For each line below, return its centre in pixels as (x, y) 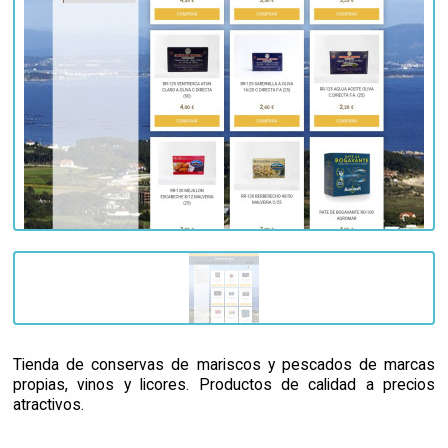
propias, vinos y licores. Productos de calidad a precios (224, 384)
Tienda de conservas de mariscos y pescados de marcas (224, 364)
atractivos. (48, 404)
